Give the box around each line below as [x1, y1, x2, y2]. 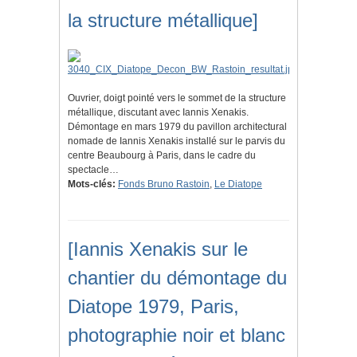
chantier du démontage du [68, 267, 287, 289]
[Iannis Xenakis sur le [68, 238, 248, 261]
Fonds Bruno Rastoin [118, 178, 210, 190]
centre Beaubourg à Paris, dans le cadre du [68, 150, 256, 162]
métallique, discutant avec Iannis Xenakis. [68, 107, 249, 119]
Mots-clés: [68, 178, 116, 190]
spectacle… [68, 164, 119, 176]
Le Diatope [214, 178, 262, 190]
